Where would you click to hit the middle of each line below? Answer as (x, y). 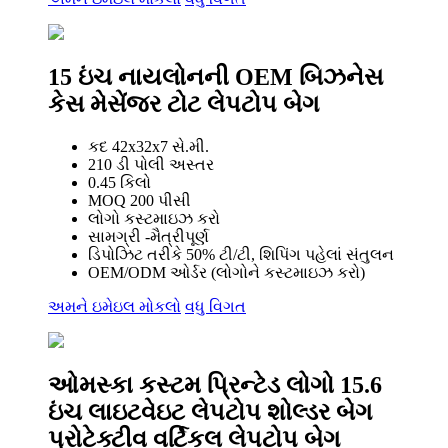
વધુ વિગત (215, 307)
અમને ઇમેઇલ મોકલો (114, 307)
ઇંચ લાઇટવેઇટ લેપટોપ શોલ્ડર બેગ (210, 411)
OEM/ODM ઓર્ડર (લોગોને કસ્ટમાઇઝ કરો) (226, 273)
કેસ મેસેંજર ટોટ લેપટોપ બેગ (184, 104)
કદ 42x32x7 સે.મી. (148, 147)
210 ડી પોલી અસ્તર (151, 165)
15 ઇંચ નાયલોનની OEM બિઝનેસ (215, 77)
